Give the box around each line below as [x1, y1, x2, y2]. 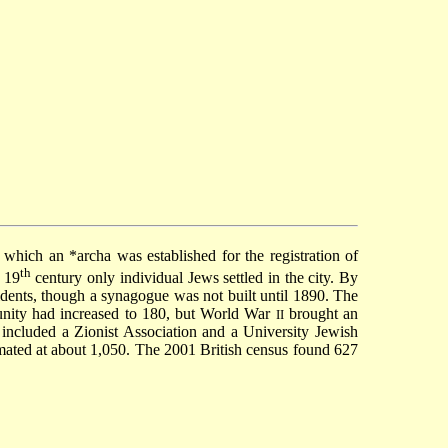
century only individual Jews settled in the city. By [30, 269, 359, 287]
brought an [283, 305, 359, 323]
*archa [69, 247, 111, 265]
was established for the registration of [111, 247, 358, 265]
